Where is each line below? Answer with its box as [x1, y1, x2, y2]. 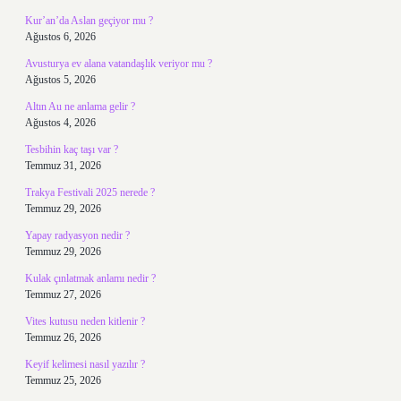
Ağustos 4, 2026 [25, 116, 96, 129]
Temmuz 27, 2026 [25, 288, 101, 301]
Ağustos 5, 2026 [25, 73, 96, 86]
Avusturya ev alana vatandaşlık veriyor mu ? [25, 57, 212, 70]
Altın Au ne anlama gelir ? [25, 100, 135, 113]
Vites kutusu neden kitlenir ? [25, 315, 145, 328]
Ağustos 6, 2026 [25, 30, 96, 43]
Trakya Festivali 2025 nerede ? [25, 186, 155, 199]
